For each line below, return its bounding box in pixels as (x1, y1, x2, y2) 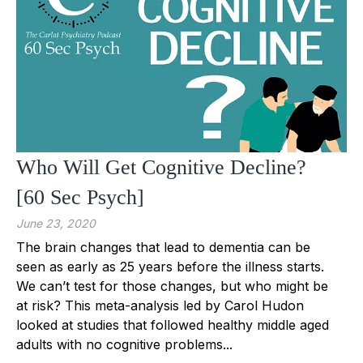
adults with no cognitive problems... (16, 335, 233, 352)
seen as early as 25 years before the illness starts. (16, 258, 324, 275)
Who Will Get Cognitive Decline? (16, 155, 306, 179)
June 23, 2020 (16, 216, 96, 230)
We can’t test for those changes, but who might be (16, 277, 328, 294)
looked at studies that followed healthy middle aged (16, 316, 329, 333)
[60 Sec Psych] (16, 185, 144, 209)
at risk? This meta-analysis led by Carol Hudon (16, 297, 304, 314)
